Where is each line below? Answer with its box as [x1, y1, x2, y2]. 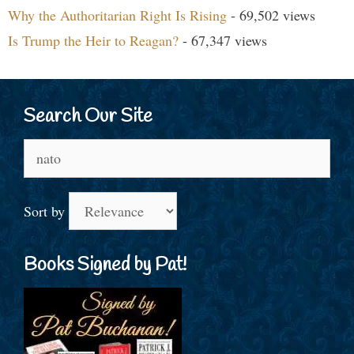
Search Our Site [24, 104, 153, 130]
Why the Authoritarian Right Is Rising [8, 6, 227, 25]
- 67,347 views [179, 31, 267, 51]
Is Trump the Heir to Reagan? [8, 31, 179, 51]
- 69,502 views [227, 6, 315, 25]
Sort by [24, 201, 69, 221]
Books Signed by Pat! [24, 253, 186, 279]
